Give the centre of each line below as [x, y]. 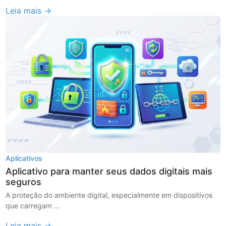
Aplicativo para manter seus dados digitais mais [109, 172]
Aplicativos [24, 158]
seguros [24, 182]
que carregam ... [33, 206]
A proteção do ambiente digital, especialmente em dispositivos [109, 195]
